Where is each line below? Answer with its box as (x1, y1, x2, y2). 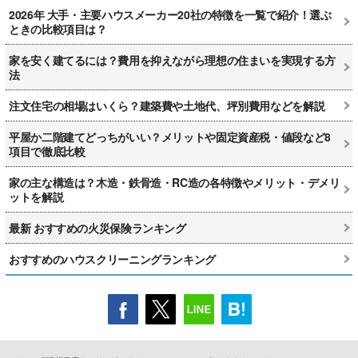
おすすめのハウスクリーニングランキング (9, 251, 216, 268)
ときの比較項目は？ (9, 21, 107, 38)
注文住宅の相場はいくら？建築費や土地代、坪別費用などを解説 (9, 97, 325, 114)
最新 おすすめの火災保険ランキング (9, 220, 186, 237)
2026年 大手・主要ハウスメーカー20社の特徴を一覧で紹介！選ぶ (9, 6, 332, 23)
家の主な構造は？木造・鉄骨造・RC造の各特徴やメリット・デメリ (9, 174, 340, 191)
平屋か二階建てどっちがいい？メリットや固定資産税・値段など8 (9, 129, 331, 145)
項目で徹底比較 (9, 143, 86, 160)
